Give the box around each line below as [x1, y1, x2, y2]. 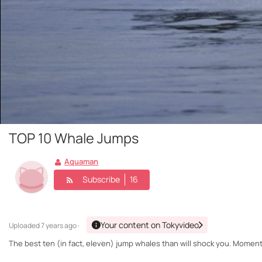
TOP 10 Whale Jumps [9, 129, 139, 148]
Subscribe [82, 174, 120, 185]
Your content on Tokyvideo [101, 219, 199, 231]
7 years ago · [41, 220, 80, 231]
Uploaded [9, 220, 41, 231]
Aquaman [64, 156, 99, 167]
